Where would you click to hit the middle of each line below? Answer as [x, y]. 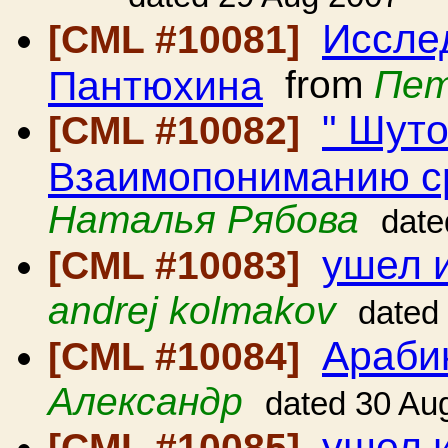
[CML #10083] [179, 265]
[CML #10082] [179, 130]
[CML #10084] [179, 356]
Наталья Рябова [203, 219]
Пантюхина [155, 84]
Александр [145, 401]
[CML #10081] [179, 39]
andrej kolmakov [192, 310]
